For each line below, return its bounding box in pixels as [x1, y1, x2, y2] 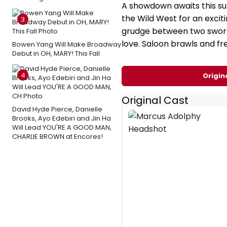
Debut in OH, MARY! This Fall [12, 49, 100, 58]
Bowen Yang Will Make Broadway [12, 40, 121, 49]
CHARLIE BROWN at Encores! [12, 132, 103, 141]
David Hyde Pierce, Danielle [12, 104, 102, 114]
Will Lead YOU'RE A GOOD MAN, [12, 123, 111, 132]
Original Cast [122, 93, 188, 107]
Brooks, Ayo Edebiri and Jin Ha [12, 113, 111, 123]
